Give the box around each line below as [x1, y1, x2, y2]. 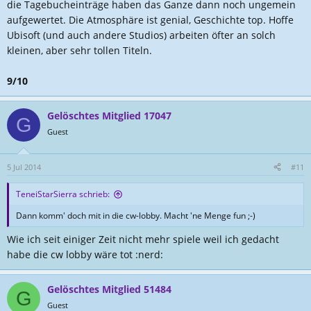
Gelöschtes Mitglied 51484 [47, 283, 171, 296]
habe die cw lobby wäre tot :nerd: [7, 248, 163, 261]
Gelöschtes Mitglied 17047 [47, 109, 171, 122]
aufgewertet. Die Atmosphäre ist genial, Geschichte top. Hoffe [7, 13, 294, 26]
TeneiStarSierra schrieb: [16, 188, 110, 200]
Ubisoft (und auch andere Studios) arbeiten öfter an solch [7, 28, 276, 42]
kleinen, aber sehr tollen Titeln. [7, 44, 152, 57]
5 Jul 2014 [7, 162, 41, 172]
